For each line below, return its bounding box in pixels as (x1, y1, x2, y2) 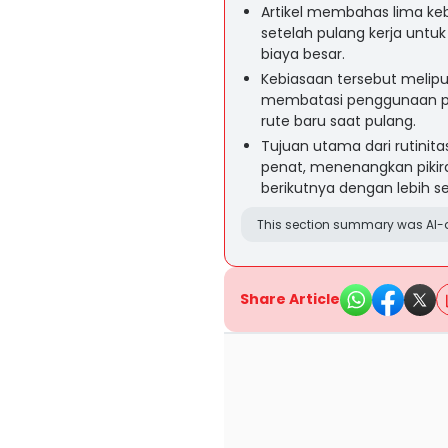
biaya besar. (261, 44, 345, 64)
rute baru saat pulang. (261, 111, 416, 131)
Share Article (240, 289, 340, 309)
